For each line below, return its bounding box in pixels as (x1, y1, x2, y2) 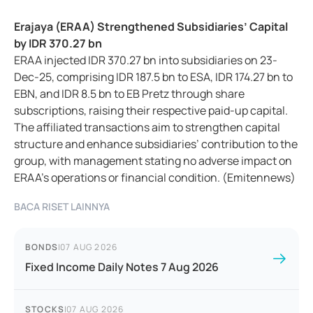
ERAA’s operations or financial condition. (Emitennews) (14, 170, 296, 186)
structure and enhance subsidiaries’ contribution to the (14, 136, 298, 152)
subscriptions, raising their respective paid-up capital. (14, 103, 288, 119)
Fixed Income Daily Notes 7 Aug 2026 (25, 259, 219, 275)
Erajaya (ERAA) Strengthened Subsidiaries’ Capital (14, 19, 288, 35)
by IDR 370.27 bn (14, 36, 104, 52)
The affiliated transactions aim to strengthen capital (14, 119, 280, 136)
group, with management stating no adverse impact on (14, 153, 292, 169)
